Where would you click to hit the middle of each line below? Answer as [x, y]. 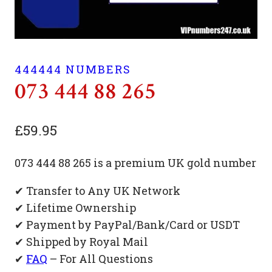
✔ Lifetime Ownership [75, 208]
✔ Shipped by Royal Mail [81, 242]
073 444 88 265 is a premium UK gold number [135, 163]
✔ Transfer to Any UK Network [97, 191]
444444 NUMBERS [73, 69]
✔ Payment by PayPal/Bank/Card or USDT [127, 225]
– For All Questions [100, 259]
